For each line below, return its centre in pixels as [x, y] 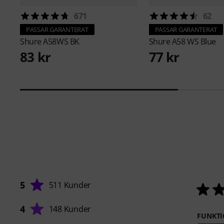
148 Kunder [70, 209]
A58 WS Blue [194, 42]
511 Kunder [70, 185]
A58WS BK [61, 42]
